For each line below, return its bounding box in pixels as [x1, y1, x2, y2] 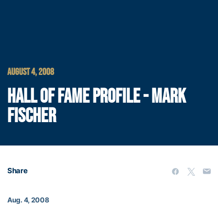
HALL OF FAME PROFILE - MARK [7, 85, 186, 109]
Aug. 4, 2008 [7, 196, 49, 204]
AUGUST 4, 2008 [7, 66, 54, 78]
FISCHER [7, 105, 56, 128]
